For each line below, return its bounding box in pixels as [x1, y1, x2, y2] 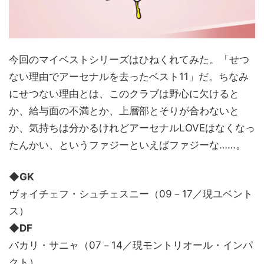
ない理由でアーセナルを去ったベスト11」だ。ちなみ [9, 71, 249, 83]
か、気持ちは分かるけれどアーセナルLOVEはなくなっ [9, 122, 255, 134]
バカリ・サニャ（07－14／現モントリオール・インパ [9, 239, 253, 252]
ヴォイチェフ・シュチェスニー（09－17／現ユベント [9, 188, 253, 200]
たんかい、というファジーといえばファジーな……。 [9, 139, 246, 151]
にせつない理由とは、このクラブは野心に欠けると [9, 88, 239, 100]
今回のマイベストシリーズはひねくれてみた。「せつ [9, 54, 249, 66]
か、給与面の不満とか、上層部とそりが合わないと [9, 105, 239, 117]
